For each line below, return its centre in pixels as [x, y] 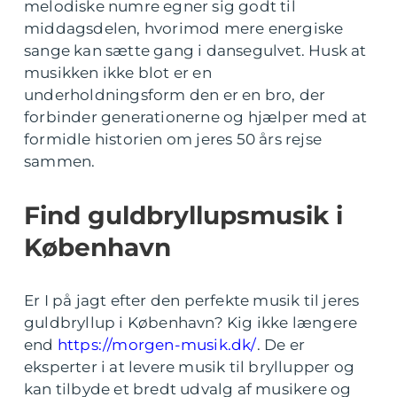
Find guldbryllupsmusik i [183, 215]
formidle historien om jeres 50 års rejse [173, 139]
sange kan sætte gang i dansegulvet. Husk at [195, 50]
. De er [281, 344]
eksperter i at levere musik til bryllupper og [190, 366]
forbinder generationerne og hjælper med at [196, 117]
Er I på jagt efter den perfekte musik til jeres [192, 300]
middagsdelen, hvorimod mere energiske [184, 28]
